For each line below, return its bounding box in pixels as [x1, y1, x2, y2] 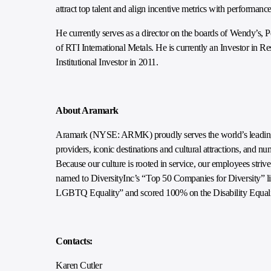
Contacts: [56, 236, 93, 246]
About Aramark [56, 105, 119, 116]
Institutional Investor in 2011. [56, 57, 158, 67]
